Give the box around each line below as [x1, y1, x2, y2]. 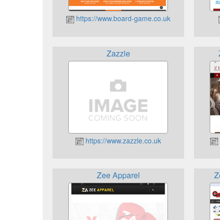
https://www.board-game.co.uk [74, 13, 170, 24]
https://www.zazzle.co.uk [83, 135, 161, 145]
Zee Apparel [96, 169, 140, 181]
